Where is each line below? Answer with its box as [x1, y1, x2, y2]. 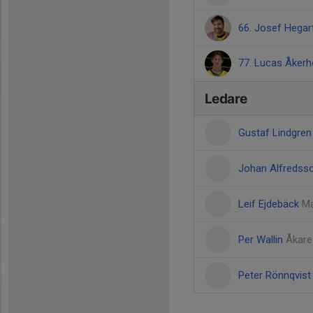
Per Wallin [238, 233, 286, 246]
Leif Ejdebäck [238, 198, 302, 210]
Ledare [205, 91, 247, 107]
